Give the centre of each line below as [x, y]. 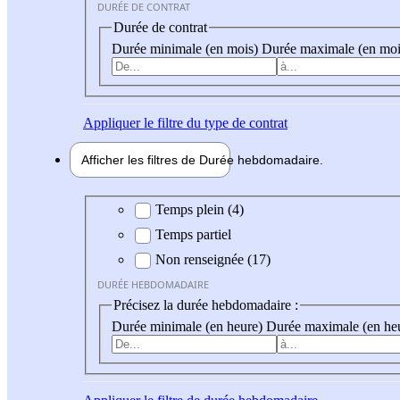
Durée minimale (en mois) [187, 48]
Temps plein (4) [200, 210]
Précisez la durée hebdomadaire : [206, 305]
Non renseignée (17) [213, 260]
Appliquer [112, 122]
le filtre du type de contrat [214, 122]
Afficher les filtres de [140, 159]
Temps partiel [193, 235]
